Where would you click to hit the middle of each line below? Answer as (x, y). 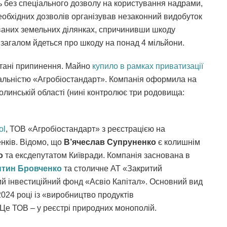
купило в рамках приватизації (148, 66)
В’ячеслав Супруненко (110, 142)
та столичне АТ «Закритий (112, 168)
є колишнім (178, 142)
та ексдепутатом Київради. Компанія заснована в (97, 155)
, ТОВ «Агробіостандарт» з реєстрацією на (85, 129)
